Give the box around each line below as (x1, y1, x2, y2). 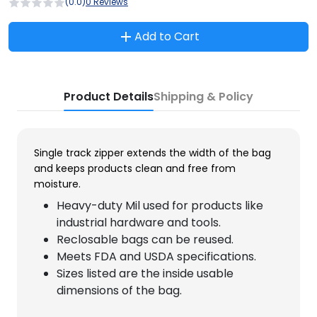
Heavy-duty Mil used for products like (57, 197, 263, 214)
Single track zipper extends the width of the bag (34, 146, 271, 160)
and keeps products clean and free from (34, 161, 236, 175)
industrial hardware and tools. (57, 214, 221, 231)
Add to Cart (134, 28, 200, 45)
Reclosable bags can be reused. (57, 231, 234, 248)
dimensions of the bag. (57, 282, 182, 299)
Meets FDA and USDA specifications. (57, 248, 256, 265)
